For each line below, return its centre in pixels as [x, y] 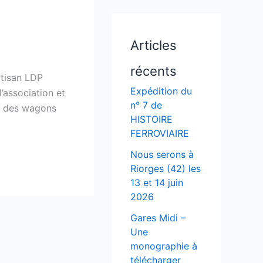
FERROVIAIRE [160, 134]
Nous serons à [162, 155]
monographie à [164, 246]
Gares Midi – [158, 218]
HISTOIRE [151, 119]
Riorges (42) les [166, 169]
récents [154, 71]
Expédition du [161, 91]
